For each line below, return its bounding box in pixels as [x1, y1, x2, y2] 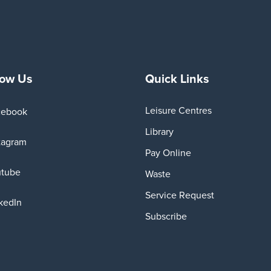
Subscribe [145, 209, 187, 223]
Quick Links [145, 69, 209, 87]
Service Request [145, 188, 214, 201]
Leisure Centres [145, 103, 212, 117]
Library [145, 124, 174, 138]
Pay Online [145, 145, 191, 159]
